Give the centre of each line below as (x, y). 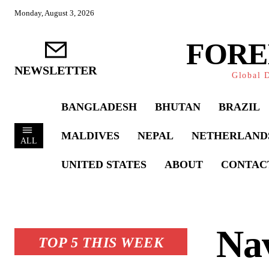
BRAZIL (239, 107)
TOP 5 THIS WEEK (101, 243)
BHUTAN (178, 107)
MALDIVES (90, 136)
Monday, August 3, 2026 (54, 13)
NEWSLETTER (56, 70)
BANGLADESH (99, 107)
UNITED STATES (104, 165)
